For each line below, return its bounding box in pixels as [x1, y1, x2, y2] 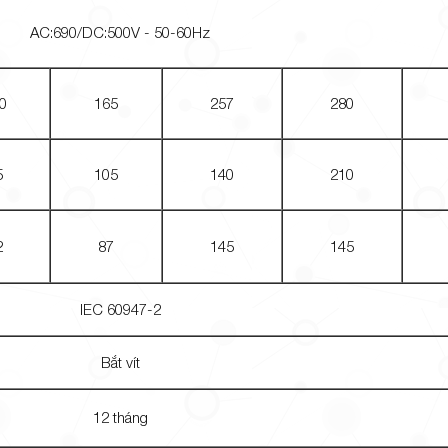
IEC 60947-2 [79, 299, 161, 318]
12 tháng [92, 407, 148, 426]
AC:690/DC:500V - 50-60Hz [30, 22, 211, 41]
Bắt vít [100, 352, 140, 371]
